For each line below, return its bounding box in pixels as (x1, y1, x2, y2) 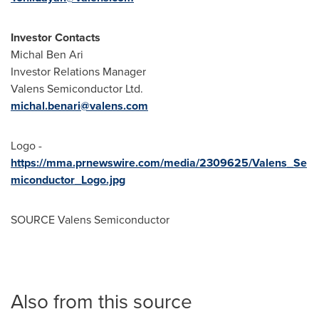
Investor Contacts (11, 29, 100, 46)
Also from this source (11, 287, 192, 316)
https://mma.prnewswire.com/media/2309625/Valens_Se (11, 155, 307, 171)
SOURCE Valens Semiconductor (11, 211, 169, 228)
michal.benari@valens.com (11, 98, 148, 114)
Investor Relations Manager (11, 63, 146, 80)
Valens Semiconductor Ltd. (11, 80, 143, 97)
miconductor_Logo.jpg (11, 172, 125, 188)
